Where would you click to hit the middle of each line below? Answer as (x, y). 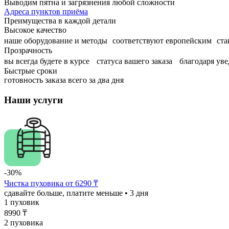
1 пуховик (22, 202)
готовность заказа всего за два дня (64, 80)
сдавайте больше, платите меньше (64, 193)
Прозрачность (28, 50)
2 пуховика (24, 223)
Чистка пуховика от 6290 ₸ (51, 184)
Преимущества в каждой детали (60, 20)
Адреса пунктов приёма (46, 11)
